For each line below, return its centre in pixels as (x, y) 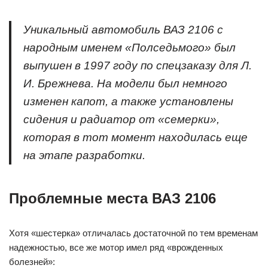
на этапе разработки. (84, 155)
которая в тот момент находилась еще (135, 137)
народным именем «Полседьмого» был (130, 48)
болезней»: (32, 262)
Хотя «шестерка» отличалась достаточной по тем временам (133, 233)
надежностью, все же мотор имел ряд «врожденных (116, 247)
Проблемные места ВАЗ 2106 (112, 198)
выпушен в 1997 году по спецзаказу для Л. (138, 66)
